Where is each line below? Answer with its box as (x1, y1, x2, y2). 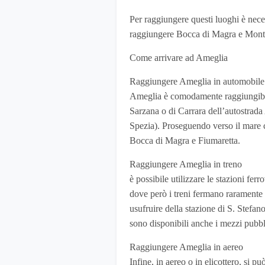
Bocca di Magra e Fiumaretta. (130, 135, 240, 146)
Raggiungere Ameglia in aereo (130, 242, 243, 253)
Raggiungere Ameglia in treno (130, 159, 242, 170)
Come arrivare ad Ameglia (130, 53, 228, 63)
